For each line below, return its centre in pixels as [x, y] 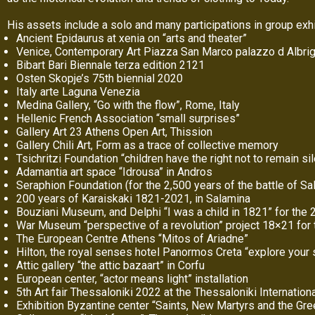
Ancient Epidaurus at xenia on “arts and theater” [131, 38]
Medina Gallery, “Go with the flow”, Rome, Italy [128, 105]
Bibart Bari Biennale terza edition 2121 [110, 65]
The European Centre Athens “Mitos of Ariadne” [132, 239]
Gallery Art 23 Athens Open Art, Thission [114, 132]
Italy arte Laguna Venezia [78, 92]
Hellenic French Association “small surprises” [128, 118]
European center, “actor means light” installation [132, 279]
